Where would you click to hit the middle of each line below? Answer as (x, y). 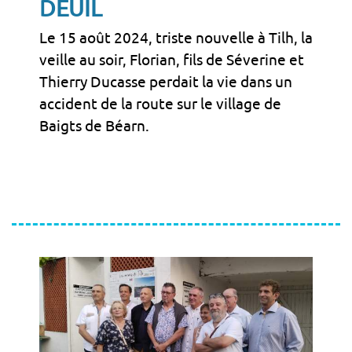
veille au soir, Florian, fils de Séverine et (172, 60)
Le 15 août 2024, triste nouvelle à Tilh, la (176, 38)
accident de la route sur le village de (160, 104)
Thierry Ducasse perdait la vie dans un (166, 82)
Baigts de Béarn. (94, 126)
